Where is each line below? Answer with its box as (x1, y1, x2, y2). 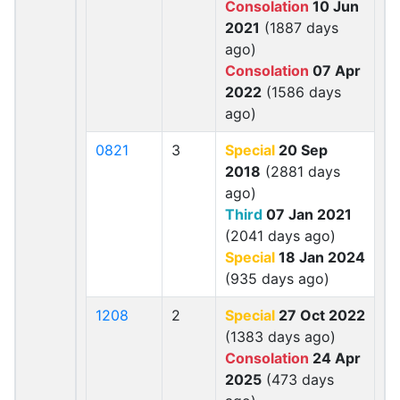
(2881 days (261, 162, 340, 180)
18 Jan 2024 (275, 248, 365, 266)
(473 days (262, 371, 334, 388)
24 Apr (309, 349, 361, 367)
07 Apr (309, 62, 361, 79)
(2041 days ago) (225, 227, 336, 245)
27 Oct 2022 (275, 306, 365, 324)
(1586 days (262, 83, 341, 101)
